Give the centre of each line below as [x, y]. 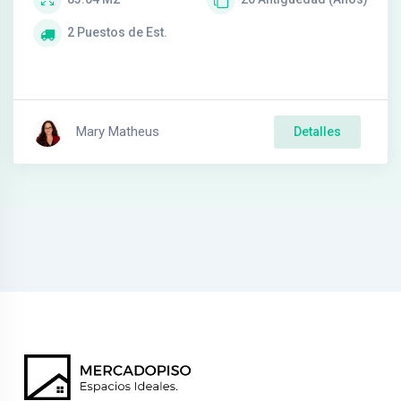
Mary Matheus [118, 132]
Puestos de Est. [122, 33]
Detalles [317, 132]
